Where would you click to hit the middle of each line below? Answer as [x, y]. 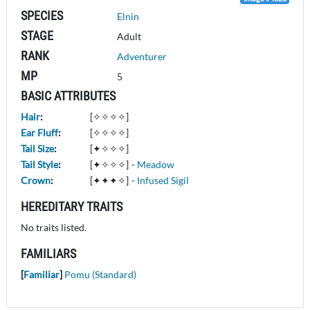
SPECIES [42, 15]
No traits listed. [54, 227]
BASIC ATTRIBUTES [68, 95]
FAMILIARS [48, 253]
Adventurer [142, 56]
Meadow [156, 164]
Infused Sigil [163, 180]
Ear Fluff [39, 132]
